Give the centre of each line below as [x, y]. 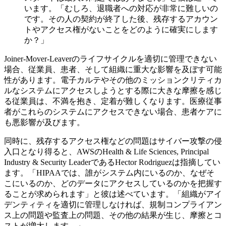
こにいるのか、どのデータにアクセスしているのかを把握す [113, 184]
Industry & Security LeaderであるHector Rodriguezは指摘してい [112, 162]
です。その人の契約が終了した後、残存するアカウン [121, 19]
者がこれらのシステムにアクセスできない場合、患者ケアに [113, 112]
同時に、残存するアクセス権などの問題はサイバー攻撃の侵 [113, 141]
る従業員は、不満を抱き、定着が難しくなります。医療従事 [113, 101]
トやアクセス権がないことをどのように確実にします [121, 30]
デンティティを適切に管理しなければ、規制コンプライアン [113, 205]
